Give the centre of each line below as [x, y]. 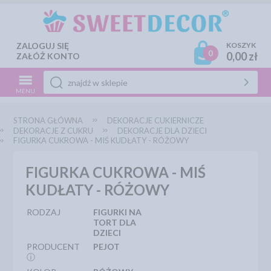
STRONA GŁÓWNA [48, 120]
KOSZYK [241, 45]
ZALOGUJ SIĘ [43, 46]
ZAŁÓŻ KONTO [48, 56]
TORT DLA [115, 222]
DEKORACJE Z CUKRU [54, 131]
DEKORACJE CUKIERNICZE [156, 120]
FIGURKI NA [118, 212]
